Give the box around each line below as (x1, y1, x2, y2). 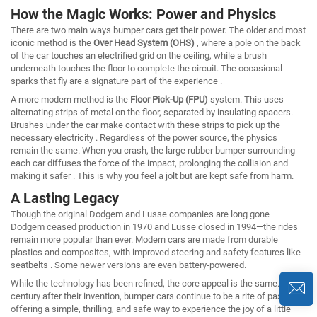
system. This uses (208, 93, 284, 105)
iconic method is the (11, 37, 93, 48)
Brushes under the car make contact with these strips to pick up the (11, 119, 280, 130)
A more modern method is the (11, 93, 130, 105)
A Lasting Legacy (11, 189, 119, 207)
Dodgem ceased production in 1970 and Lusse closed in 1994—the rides (11, 221, 298, 232)
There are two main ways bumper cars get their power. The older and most (11, 24, 306, 35)
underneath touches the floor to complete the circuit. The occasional (11, 62, 282, 74)
